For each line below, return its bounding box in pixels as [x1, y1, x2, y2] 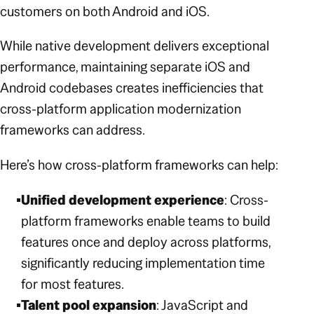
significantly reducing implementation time [21, 253, 266, 272]
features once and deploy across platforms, [21, 232, 271, 251]
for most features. [21, 274, 125, 293]
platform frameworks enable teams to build [21, 211, 271, 230]
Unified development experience [21, 190, 225, 209]
